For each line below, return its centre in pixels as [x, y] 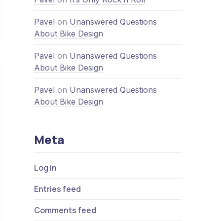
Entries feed [57, 189]
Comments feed [65, 210]
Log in [45, 168]
